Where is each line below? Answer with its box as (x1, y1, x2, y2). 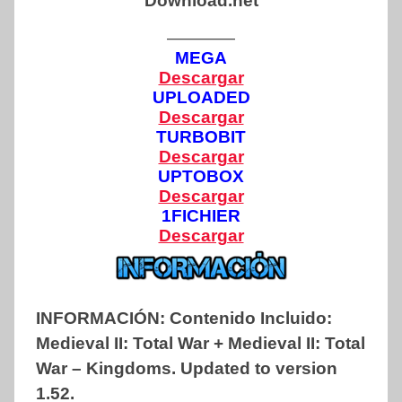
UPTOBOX (158, 166, 244, 186)
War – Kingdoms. (36, 358, 180, 378)
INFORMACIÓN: (36, 308, 170, 328)
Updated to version (180, 358, 337, 378)
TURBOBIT (156, 127, 246, 146)
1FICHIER (162, 205, 240, 225)
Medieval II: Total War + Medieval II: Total (36, 333, 365, 353)
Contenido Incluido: (170, 308, 332, 328)
